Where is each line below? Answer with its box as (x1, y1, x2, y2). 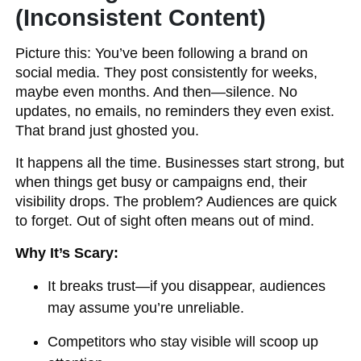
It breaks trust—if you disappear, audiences (48, 278, 326, 294)
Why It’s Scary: (15, 245, 119, 261)
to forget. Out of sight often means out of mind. (15, 213, 315, 229)
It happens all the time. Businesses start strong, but (15, 155, 345, 171)
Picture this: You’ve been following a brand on (15, 45, 309, 61)
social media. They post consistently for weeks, (15, 64, 318, 81)
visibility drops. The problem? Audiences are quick (15, 193, 338, 210)
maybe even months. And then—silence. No (15, 84, 298, 100)
